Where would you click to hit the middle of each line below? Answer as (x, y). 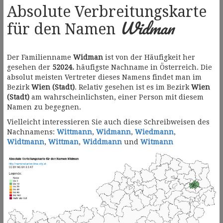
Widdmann (102, 142)
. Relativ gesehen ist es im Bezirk (133, 87)
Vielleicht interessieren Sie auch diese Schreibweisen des (108, 122)
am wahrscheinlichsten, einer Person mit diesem (116, 97)
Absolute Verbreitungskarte (107, 12)
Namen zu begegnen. (44, 107)
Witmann (157, 142)
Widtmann (26, 142)
